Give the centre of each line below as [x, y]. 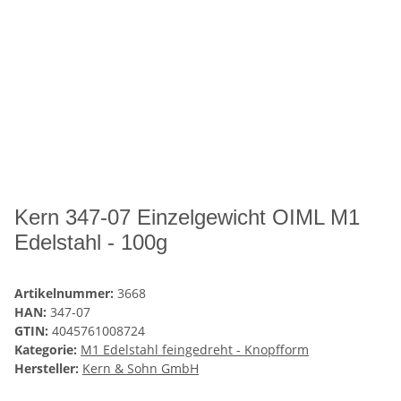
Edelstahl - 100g [91, 242]
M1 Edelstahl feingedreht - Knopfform [195, 349]
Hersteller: [47, 368]
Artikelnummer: [66, 293]
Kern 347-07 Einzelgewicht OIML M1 [187, 217]
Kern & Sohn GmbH [141, 368]
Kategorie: [47, 349]
